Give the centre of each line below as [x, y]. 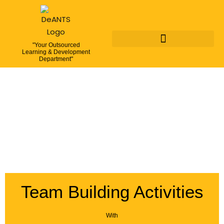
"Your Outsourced [56, 45]
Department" [56, 59]
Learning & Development [56, 52]
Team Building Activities [112, 192]
